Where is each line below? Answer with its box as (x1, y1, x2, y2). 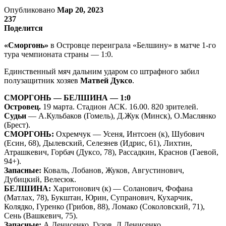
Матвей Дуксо (80, 76, 132, 85)
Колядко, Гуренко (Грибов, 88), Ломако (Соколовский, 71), (4, 202, 205, 211)
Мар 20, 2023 (57, 5, 103, 14)
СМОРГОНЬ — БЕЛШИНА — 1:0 (4, 93, 131, 102)
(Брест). (4, 120, 30, 129)
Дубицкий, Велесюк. (4, 175, 76, 184)
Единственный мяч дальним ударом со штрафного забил (4, 67, 199, 76)
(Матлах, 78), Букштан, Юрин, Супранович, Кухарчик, (4, 193, 193, 202)
